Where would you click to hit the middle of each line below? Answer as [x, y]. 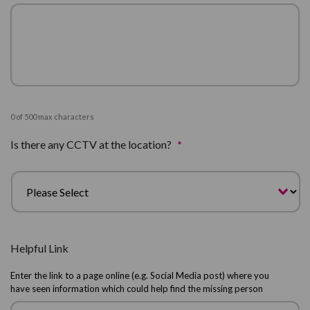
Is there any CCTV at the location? [91, 144]
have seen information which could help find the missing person [137, 289]
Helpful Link [39, 248]
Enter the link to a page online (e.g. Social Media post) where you [140, 275]
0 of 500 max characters [52, 117]
